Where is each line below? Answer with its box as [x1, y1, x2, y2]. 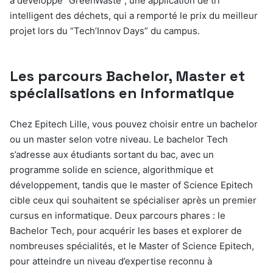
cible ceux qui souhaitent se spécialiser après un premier [10, 194, 257, 207]
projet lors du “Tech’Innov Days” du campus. [10, 25, 200, 37]
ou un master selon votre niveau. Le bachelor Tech [10, 133, 228, 146]
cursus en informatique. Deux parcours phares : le [10, 210, 225, 222]
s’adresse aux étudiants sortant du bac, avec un [10, 149, 214, 161]
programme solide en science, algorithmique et [10, 164, 213, 176]
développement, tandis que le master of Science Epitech [10, 179, 253, 191]
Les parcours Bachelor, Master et [10, 66, 245, 86]
